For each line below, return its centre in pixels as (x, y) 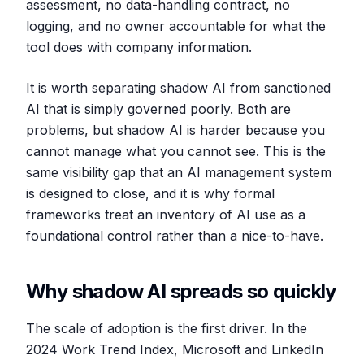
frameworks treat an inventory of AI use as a (166, 214)
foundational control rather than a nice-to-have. (175, 236)
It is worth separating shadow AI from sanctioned (178, 88)
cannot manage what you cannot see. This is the (176, 151)
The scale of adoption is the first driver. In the (167, 328)
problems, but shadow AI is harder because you (175, 130)
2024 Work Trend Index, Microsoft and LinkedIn (175, 349)
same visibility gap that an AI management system (179, 172)
